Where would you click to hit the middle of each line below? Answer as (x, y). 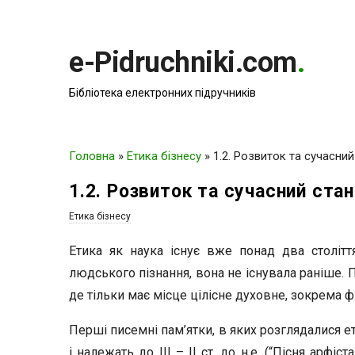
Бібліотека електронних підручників (162, 93)
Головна (92, 156)
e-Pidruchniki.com (183, 63)
